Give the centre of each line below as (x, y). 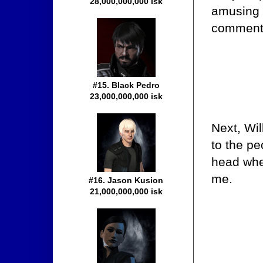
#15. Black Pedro (126, 85)
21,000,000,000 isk (126, 192)
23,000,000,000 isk (126, 97)
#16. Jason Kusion (126, 181)
